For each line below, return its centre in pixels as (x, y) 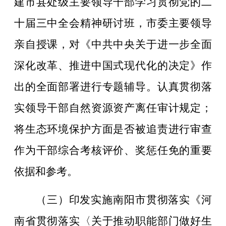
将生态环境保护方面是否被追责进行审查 (113, 129)
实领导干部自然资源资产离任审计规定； (113, 108)
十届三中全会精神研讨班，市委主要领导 (113, 23)
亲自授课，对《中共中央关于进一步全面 (113, 44)
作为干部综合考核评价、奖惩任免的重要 (113, 150)
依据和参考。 (46, 171)
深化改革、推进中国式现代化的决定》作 (113, 65)
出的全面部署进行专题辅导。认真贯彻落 (113, 87)
